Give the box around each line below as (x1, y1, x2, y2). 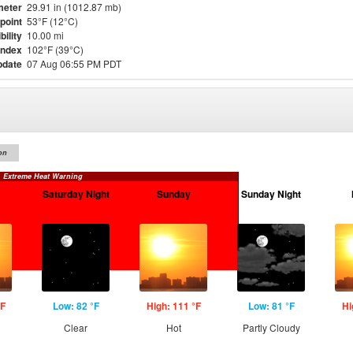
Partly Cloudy (242, 321, 300, 334)
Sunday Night (241, 187, 301, 201)
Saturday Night (42, 187, 110, 201)
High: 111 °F (146, 299, 201, 313)
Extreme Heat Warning (2, 171, 83, 181)
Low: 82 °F (52, 299, 99, 313)
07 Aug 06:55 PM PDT (27, 57, 121, 70)
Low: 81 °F (247, 299, 295, 313)
